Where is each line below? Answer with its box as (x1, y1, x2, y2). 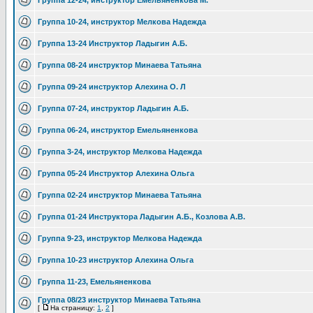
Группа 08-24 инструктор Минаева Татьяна (38, 61, 201, 69)
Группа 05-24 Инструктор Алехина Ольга (38, 169, 194, 177)
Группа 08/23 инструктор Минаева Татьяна (38, 296, 201, 304)
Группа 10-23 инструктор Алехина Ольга (38, 256, 194, 264)
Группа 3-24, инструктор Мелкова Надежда (38, 147, 202, 156)
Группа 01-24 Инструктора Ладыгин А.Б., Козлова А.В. (38, 212, 245, 221)
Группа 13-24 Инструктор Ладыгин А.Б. (38, 39, 187, 48)
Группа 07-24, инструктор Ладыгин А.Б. (38, 104, 189, 112)
